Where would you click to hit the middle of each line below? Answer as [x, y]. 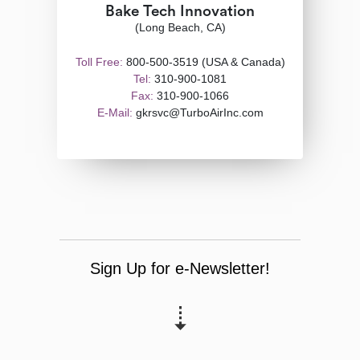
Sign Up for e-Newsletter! [180, 268]
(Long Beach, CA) [180, 27]
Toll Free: [99, 62]
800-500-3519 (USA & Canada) [204, 62]
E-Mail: [115, 112]
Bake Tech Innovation [180, 12]
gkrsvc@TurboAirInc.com [198, 112]
